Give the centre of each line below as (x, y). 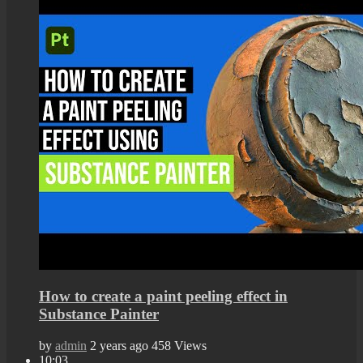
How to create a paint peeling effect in (163, 297)
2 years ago (119, 346)
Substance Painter (99, 314)
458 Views (179, 346)
